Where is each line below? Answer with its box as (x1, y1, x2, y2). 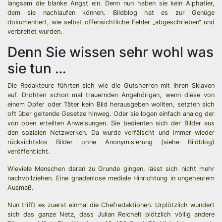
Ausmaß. (7, 184, 34, 191)
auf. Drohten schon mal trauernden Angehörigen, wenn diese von (7, 91, 215, 99)
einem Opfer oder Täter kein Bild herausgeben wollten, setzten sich (7, 101, 215, 108)
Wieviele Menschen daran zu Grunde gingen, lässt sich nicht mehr (7, 165, 215, 172)
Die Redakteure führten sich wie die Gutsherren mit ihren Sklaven (7, 82, 215, 89)
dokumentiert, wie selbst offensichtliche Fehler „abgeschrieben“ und (7, 18, 215, 26)
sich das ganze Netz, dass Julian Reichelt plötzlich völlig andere (7, 211, 215, 218)
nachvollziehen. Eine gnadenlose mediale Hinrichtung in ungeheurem (7, 174, 215, 182)
